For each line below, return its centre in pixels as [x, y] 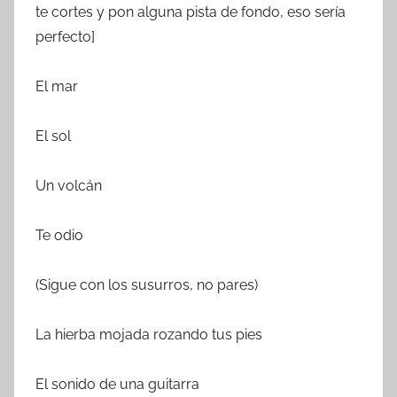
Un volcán [69, 186]
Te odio [59, 236]
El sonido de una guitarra [117, 385]
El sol [53, 136]
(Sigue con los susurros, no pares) [147, 285]
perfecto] [65, 37]
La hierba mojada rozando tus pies [149, 335]
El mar [57, 87]
